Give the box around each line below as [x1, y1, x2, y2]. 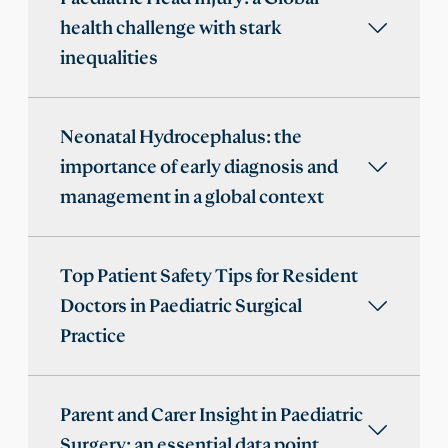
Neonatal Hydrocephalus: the [60, 127, 302, 148]
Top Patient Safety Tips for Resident [60, 266, 358, 287]
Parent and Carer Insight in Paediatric [60, 405, 363, 426]
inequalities [60, 48, 158, 69]
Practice [60, 326, 126, 347]
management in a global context [60, 187, 324, 208]
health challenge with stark [60, 18, 282, 39]
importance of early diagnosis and [60, 157, 338, 178]
